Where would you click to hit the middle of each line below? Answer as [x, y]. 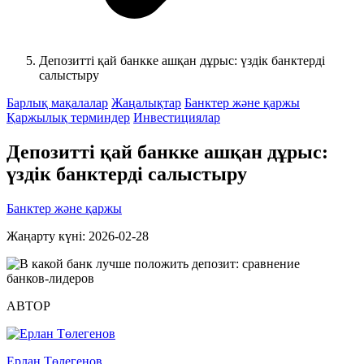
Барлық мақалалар [57, 102]
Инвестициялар [177, 117]
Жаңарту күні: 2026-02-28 [78, 236]
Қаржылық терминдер [68, 117]
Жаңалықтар [146, 102]
